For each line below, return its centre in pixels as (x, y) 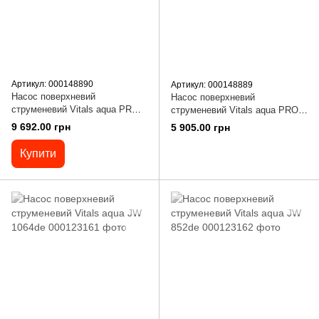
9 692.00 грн (41, 127)
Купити (38, 154)
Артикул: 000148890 (52, 84)
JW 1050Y (192, 123)
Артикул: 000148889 (212, 85)
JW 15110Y (35, 122)
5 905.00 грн (200, 128)
